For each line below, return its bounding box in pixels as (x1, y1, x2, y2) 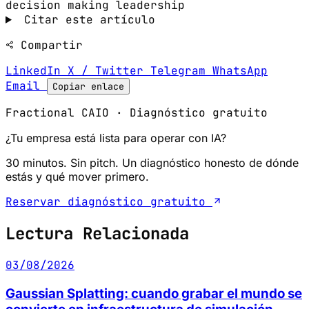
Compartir (14, 37, 83, 52)
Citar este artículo (17, 12, 155, 27)
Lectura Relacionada (6, 222, 189, 244)
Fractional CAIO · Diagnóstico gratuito (6, 105, 268, 120)
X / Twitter (68, 63, 150, 78)
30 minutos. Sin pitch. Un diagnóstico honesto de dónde (6, 155, 299, 170)
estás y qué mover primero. (6, 169, 149, 183)
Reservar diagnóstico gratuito (6, 194, 212, 209)
